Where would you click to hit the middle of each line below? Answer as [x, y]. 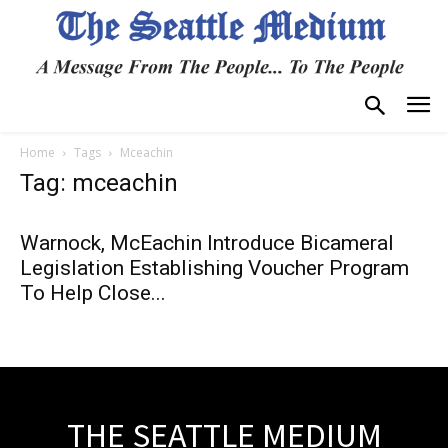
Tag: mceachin [99, 182]
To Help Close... [93, 292]
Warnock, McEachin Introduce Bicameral [207, 242]
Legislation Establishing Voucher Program [214, 267]
